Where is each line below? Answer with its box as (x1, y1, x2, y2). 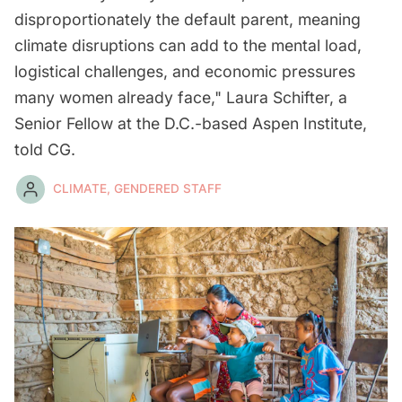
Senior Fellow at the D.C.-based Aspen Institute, (14, 113, 367, 133)
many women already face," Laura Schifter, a (14, 87, 347, 107)
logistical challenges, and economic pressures (14, 61, 355, 81)
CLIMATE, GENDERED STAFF (52, 181, 222, 197)
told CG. (14, 139, 75, 159)
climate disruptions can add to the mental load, (14, 35, 362, 55)
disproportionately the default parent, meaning (14, 9, 361, 29)
